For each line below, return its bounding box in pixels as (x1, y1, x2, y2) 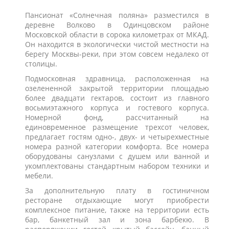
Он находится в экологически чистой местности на (25, 39, 209, 49)
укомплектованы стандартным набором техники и (25, 161, 209, 171)
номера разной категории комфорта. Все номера (25, 142, 209, 151)
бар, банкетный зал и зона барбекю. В (25, 215, 209, 224)
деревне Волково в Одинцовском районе (25, 20, 209, 30)
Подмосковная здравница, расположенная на (25, 74, 209, 83)
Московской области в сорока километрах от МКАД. (25, 30, 209, 39)
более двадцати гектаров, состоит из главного (25, 93, 209, 103)
